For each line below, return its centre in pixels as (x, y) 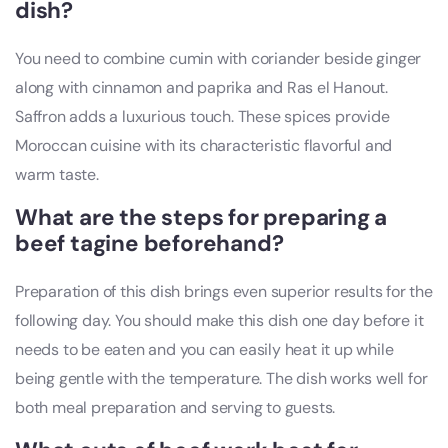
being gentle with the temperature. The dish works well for (221, 379)
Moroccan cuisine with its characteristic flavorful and (204, 146)
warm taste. (57, 175)
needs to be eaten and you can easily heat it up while (204, 350)
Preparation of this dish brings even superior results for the (224, 292)
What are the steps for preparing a (201, 218)
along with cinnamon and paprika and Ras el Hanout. (201, 88)
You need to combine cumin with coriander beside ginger (218, 59)
